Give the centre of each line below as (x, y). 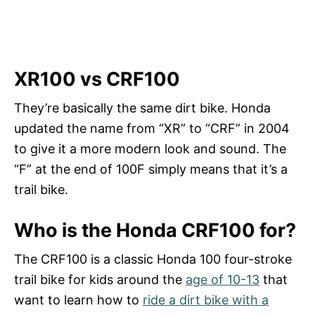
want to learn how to (78, 300)
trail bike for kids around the (100, 279)
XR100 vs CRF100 (97, 79)
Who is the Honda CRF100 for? (155, 230)
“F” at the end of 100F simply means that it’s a (151, 169)
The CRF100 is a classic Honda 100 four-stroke (153, 259)
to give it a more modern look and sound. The (150, 148)
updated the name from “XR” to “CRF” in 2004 (152, 128)
